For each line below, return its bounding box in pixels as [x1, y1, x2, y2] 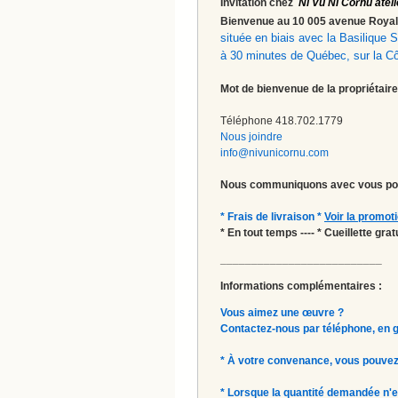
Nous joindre [220, 130, 283, 143]
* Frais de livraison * [220, 210, 324, 223]
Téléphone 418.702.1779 [220, 114, 343, 127]
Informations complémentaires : [220, 279, 382, 292]
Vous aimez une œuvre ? [220, 306, 344, 319]
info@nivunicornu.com [220, 146, 329, 159]
